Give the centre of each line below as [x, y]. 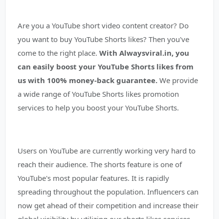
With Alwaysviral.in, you [144, 53]
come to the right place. [58, 53]
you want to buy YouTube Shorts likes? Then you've [103, 39]
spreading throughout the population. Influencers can [108, 192]
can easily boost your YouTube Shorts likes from [106, 66]
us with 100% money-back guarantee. [88, 80]
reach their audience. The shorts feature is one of [100, 164]
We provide [178, 80]
